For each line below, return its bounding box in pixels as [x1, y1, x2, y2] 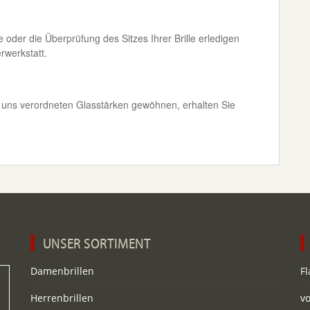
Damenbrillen [30, 264, 94, 277]
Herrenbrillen [30, 291, 93, 304]
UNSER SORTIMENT [43, 234, 151, 252]
